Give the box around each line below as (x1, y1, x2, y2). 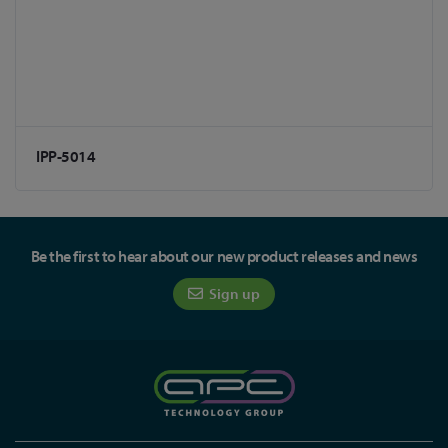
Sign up (206, 284, 260, 303)
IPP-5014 (36, 146, 96, 167)
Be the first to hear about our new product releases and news (30, 246, 418, 266)
